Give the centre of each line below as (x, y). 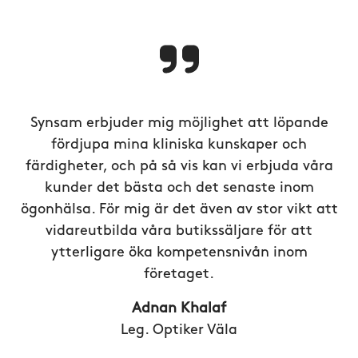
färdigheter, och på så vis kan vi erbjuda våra (179, 167)
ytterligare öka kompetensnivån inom (179, 253)
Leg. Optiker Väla (179, 330)
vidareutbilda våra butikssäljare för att (179, 231)
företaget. (179, 274)
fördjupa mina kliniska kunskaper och (179, 145)
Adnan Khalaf (179, 309)
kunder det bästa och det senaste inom (179, 188)
